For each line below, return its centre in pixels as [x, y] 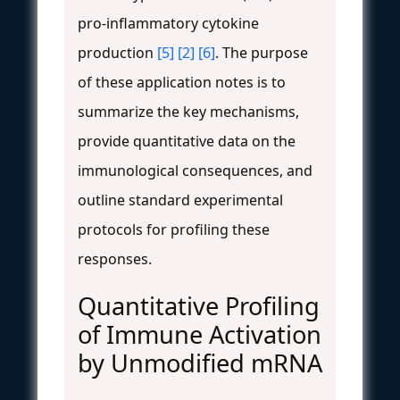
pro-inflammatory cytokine [168, 23]
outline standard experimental [180, 200]
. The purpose [262, 52]
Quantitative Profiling [199, 305]
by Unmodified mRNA [200, 362]
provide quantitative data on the [187, 141]
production [117, 52]
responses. [115, 258]
